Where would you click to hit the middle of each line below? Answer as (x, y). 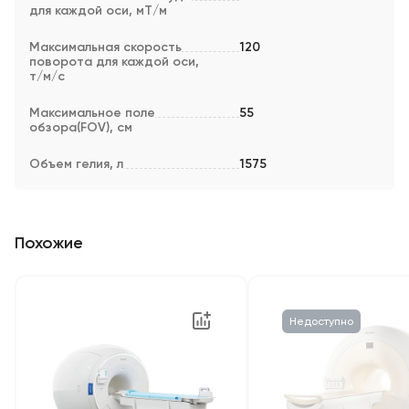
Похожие (49, 243)
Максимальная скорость (105, 47)
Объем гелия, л (76, 164)
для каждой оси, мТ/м (98, 10)
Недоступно (321, 321)
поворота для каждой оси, (114, 62)
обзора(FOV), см (81, 127)
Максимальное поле (92, 113)
